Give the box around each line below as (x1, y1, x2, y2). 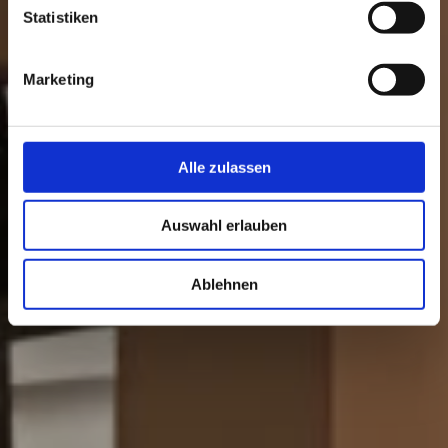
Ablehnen (190, 275, 258, 293)
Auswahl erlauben (161, 216, 287, 234)
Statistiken (23, 8, 99, 26)
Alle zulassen (177, 158, 271, 176)
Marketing (23, 70, 94, 88)
